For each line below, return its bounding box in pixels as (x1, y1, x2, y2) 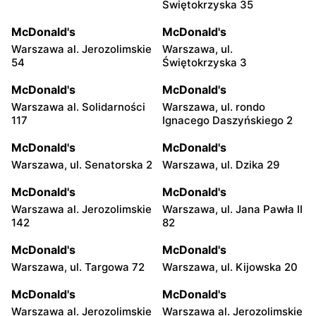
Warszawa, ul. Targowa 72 (11, 260, 145, 274)
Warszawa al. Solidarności (11, 100, 145, 114)
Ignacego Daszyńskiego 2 (162, 114, 293, 127)
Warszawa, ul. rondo (162, 100, 265, 114)
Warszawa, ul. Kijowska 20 (162, 260, 298, 274)
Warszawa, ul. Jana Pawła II (162, 202, 303, 216)
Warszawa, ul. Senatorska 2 (11, 158, 152, 171)
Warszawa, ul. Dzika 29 (162, 158, 280, 171)
